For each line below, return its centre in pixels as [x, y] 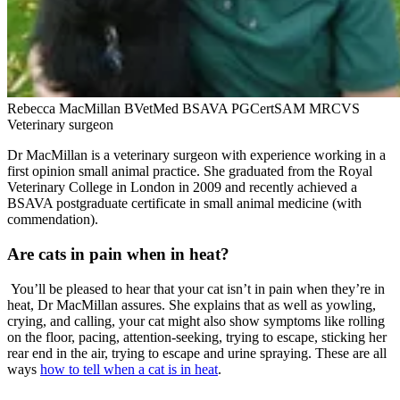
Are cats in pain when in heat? [118, 254]
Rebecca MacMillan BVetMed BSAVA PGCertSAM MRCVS [183, 109]
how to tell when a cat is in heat [129, 369]
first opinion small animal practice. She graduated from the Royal [190, 171]
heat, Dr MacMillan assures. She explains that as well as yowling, [192, 304]
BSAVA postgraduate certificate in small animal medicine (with [184, 204]
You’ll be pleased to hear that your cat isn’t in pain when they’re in [196, 288]
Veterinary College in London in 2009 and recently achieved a [182, 187]
